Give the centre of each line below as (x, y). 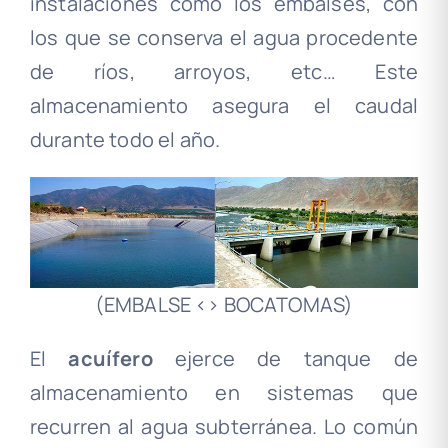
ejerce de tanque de (285, 359)
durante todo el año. (125, 140)
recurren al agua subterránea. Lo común (224, 427)
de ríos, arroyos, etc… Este (224, 72)
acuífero (110, 359)
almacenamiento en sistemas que (224, 393)
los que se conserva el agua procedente (224, 38)
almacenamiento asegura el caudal (224, 106)
